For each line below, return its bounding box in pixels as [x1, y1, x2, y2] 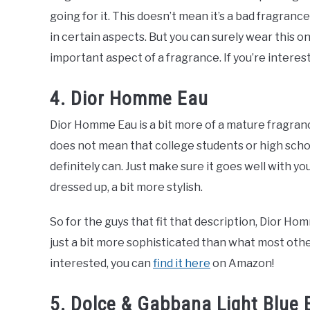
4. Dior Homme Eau [50, 87, 208, 111]
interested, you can [50, 257, 153, 271]
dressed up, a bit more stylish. [50, 181, 203, 194]
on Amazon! [210, 257, 274, 271]
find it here [153, 257, 210, 271]
